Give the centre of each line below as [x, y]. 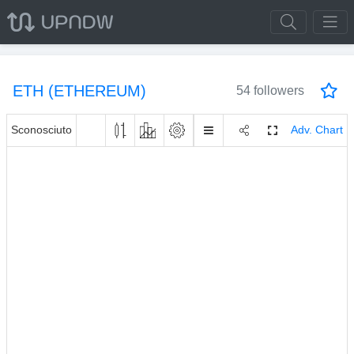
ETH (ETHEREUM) [79, 91]
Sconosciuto [41, 130]
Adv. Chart [317, 130]
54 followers [270, 90]
